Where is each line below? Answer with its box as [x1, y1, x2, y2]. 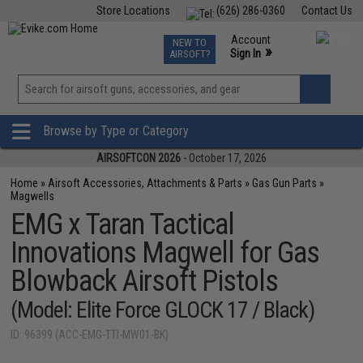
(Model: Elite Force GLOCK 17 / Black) [11, 297, 315, 323]
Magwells [11, 190, 55, 203]
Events [204, 32, 236, 45]
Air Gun [120, 32, 154, 45]
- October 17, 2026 [181, 152, 267, 164]
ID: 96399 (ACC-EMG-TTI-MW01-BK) [11, 328, 169, 341]
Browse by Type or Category [43, 123, 189, 139]
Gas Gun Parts [252, 177, 318, 190]
